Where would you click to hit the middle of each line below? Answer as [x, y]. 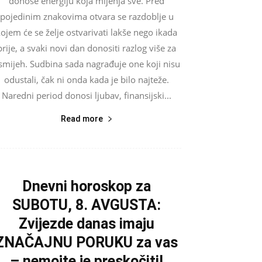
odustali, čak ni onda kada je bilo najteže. [87, 79]
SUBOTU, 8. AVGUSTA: [87, 205]
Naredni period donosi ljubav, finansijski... [87, 95]
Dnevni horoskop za [87, 186]
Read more [82, 118]
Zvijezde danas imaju [87, 223]
